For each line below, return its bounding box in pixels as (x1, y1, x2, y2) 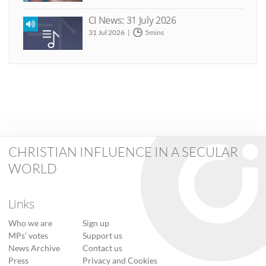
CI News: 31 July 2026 (88, 14, 176, 27)
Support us (82, 230, 122, 240)
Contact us (82, 243, 122, 253)
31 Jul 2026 (88, 28, 125, 37)
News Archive (8, 243, 60, 253)
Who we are (8, 218, 52, 228)
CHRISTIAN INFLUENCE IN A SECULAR (8, 144, 238, 160)
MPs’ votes (8, 230, 48, 240)
